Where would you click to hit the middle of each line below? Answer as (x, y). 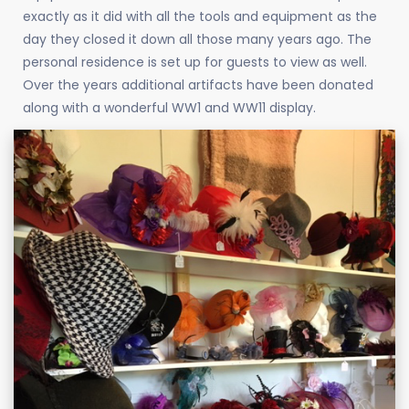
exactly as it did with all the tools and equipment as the (200, 17)
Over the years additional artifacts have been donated (198, 85)
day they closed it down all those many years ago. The (197, 40)
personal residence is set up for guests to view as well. (195, 63)
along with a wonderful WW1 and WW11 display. (169, 108)
